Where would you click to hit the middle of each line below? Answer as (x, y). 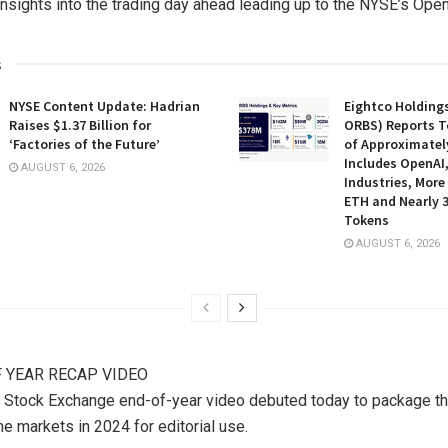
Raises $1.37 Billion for (80, 124)
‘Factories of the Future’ (84, 143)
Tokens (366, 219)
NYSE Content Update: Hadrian (104, 105)
